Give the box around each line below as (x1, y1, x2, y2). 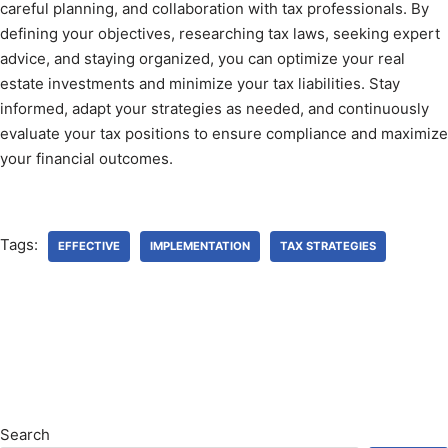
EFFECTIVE (58, 239, 120, 254)
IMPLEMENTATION (150, 239, 250, 254)
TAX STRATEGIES (280, 239, 376, 254)
